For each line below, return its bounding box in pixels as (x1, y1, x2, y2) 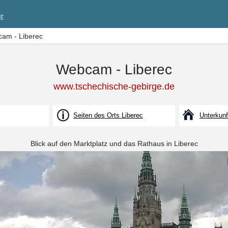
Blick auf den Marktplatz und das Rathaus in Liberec (30, 139, 198, 148)
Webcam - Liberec (56, 62, 172, 77)
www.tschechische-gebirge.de (53, 81, 175, 92)
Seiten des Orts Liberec (73, 111, 143, 119)
